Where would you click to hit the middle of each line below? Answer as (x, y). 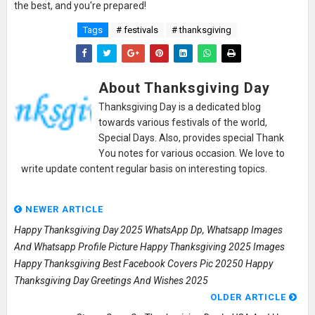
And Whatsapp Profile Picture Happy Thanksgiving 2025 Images (149, 246)
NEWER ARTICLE (63, 209)
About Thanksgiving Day (184, 88)
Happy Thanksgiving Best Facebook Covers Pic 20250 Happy (143, 263)
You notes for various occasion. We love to (191, 153)
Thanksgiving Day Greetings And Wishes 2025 (111, 280)
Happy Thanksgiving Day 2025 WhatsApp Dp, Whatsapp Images (148, 230)
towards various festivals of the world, (182, 122)
